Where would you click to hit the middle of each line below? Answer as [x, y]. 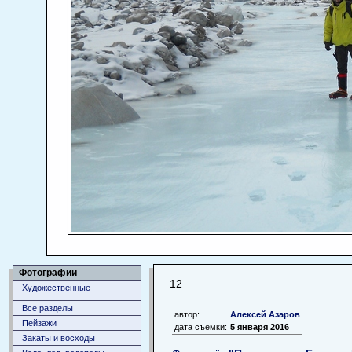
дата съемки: [201, 326]
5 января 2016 [260, 326]
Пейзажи [39, 323]
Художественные [56, 288]
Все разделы [48, 308]
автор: [187, 314]
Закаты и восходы [59, 338]
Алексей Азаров [265, 314]
